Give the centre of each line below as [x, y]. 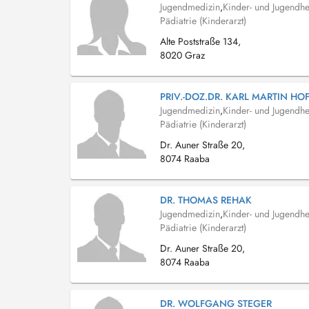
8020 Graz [182, 55]
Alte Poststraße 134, [200, 41]
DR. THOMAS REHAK [206, 200]
